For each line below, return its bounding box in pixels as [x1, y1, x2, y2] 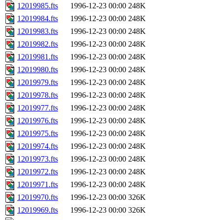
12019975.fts [17, 129, 58, 138]
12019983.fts [17, 27, 58, 36]
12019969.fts [17, 206, 58, 215]
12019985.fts [17, 1, 58, 10]
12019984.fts [17, 14, 58, 23]
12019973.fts [17, 155, 58, 164]
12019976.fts [17, 116, 58, 125]
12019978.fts [17, 91, 58, 100]
